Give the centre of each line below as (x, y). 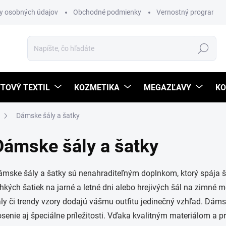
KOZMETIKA (97, 88)
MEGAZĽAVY (167, 88)
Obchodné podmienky (107, 12)
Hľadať (203, 49)
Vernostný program (187, 12)
